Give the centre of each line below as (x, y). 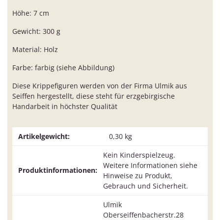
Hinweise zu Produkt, (138, 176)
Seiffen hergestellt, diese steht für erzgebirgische (94, 96)
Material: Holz (35, 50)
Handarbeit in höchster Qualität (65, 107)
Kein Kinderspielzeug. (139, 155)
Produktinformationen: (58, 170)
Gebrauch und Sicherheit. (146, 186)
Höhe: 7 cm (31, 13)
